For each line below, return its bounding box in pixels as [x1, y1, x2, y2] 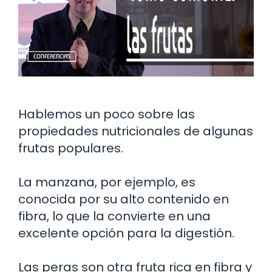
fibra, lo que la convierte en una [18, 207, 211, 225]
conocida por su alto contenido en [18, 190, 229, 208]
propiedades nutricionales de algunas [18, 122, 253, 140]
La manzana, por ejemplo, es [18, 173, 195, 191]
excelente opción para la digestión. [18, 224, 234, 242]
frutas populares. [18, 139, 123, 157]
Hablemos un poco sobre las [18, 105, 195, 123]
